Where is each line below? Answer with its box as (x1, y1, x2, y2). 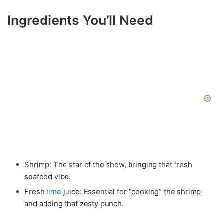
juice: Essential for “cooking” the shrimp (61, 186, 201, 196)
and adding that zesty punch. (24, 198, 124, 208)
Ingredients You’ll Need (7, 12, 153, 29)
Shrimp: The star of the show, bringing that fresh (24, 159, 192, 169)
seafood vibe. (24, 172, 71, 181)
